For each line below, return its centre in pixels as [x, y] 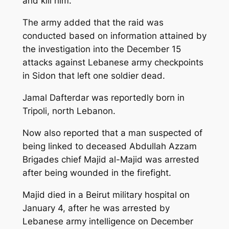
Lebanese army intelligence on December [108, 221]
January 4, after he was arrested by [96, 208]
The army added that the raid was [93, 23]
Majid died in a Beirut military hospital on [106, 194]
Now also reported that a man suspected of [112, 133]
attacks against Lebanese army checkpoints [113, 63]
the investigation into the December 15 [101, 49]
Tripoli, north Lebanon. [69, 111]
